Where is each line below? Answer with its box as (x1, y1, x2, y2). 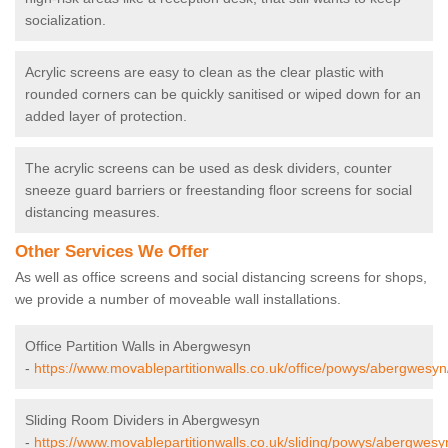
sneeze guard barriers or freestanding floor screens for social (25, 182, 412, 199)
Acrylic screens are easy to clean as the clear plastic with (25, 64, 384, 81)
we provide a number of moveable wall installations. (15, 291, 345, 308)
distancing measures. (25, 204, 160, 221)
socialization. (25, 12, 110, 29)
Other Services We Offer (15, 242, 209, 262)
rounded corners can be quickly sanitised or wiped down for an (25, 86, 421, 103)
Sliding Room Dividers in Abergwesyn (25, 412, 260, 429)
